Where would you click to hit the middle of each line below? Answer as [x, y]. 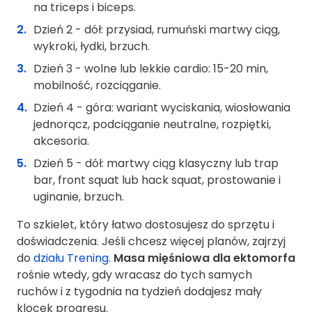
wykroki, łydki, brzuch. [92, 47]
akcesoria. [61, 141]
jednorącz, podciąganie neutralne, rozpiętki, [152, 125]
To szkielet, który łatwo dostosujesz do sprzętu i [146, 225]
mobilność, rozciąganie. [97, 86]
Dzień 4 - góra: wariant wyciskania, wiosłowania [162, 108]
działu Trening [71, 258]
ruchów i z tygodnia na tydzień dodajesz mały [139, 292]
